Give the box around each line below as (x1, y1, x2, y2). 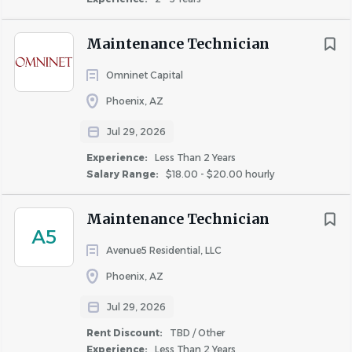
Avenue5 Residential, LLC (106, 244, 222, 256)
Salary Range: (86, 168, 161, 180)
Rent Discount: (86, 327, 165, 339)
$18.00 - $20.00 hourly (163, 168, 274, 180)
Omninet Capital (106, 69, 183, 81)
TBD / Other (167, 327, 225, 339)
